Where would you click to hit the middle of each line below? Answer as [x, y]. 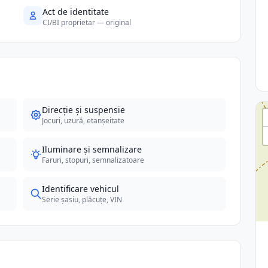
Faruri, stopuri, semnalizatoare [93, 160]
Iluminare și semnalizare [92, 149]
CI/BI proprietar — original [87, 22]
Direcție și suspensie [84, 110]
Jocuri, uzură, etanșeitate [83, 121]
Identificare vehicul [81, 189]
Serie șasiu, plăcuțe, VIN [82, 200]
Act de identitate [76, 12]
